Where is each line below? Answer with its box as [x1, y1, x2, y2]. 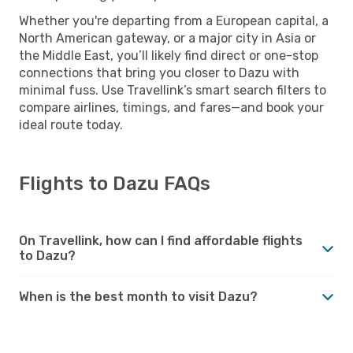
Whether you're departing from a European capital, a [19, 13, 329, 28]
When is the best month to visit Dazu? [19, 288, 258, 304]
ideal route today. [19, 117, 123, 132]
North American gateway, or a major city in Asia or [19, 30, 316, 46]
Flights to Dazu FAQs [19, 172, 210, 195]
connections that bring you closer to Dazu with [19, 65, 299, 80]
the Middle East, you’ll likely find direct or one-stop [19, 47, 318, 63]
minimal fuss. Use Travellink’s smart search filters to [19, 82, 326, 98]
